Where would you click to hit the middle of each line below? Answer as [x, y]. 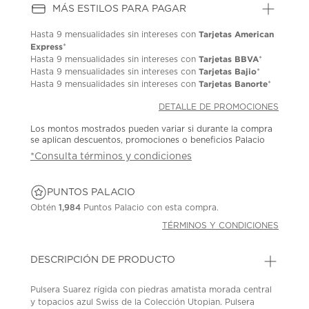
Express [47, 46]
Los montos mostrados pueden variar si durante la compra [152, 129]
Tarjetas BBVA [229, 59]
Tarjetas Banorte [233, 83]
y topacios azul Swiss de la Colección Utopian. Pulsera [143, 302]
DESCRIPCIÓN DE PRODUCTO [103, 260]
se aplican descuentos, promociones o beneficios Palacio [148, 140]
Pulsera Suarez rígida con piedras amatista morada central [151, 289]
